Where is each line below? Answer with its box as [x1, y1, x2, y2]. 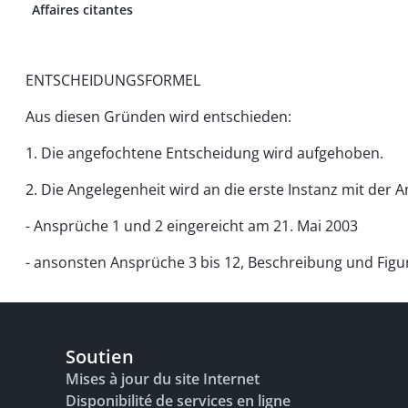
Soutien [66, 344, 134, 369]
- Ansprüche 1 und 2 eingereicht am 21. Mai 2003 [25, 216, 358, 236]
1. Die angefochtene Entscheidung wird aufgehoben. [25, 143, 383, 163]
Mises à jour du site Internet [66, 369, 260, 389]
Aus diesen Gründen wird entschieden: [25, 107, 291, 127]
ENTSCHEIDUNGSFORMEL [25, 70, 200, 90]
